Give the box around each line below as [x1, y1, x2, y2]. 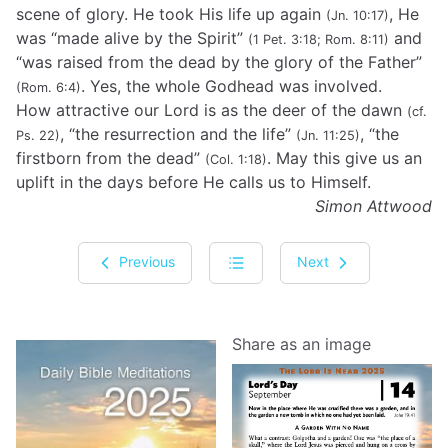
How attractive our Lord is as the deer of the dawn [16, 100, 407, 120]
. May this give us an [267, 148, 422, 168]
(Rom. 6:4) [16, 80, 81, 95]
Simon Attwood [315, 196, 432, 216]
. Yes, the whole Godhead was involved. [81, 76, 382, 96]
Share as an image [232, 334, 371, 354]
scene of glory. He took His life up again [16, 4, 326, 24]
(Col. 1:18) [205, 152, 267, 167]
